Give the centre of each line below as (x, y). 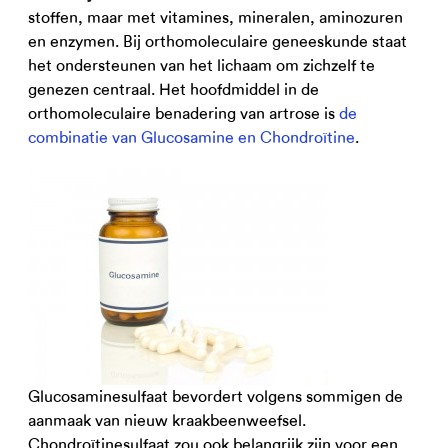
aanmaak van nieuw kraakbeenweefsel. (167, 420)
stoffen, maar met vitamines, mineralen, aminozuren (215, 17)
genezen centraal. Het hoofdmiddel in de (173, 89)
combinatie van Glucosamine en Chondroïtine (191, 137)
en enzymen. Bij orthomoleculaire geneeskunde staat (217, 41)
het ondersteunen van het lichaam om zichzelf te (201, 65)
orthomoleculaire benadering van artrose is (183, 113)
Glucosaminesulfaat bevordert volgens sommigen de (215, 396)
